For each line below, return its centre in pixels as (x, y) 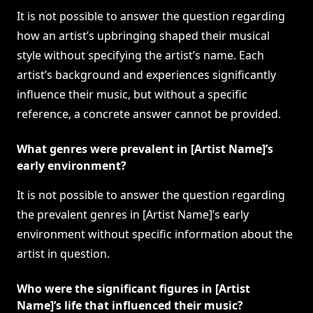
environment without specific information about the (155, 234)
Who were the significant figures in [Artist (133, 289)
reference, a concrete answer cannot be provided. (149, 114)
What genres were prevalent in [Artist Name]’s (145, 149)
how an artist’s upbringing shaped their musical (143, 36)
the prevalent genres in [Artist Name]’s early (133, 215)
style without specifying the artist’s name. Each (140, 56)
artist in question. (63, 254)
